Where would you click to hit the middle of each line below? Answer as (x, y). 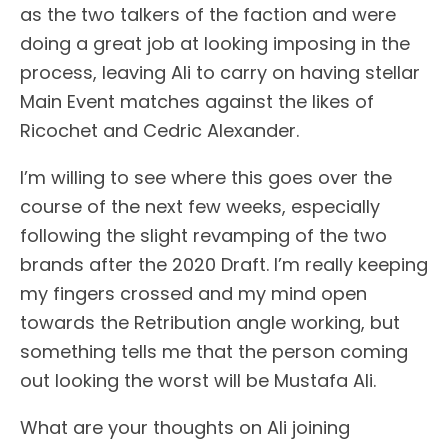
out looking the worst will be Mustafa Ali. (198, 380)
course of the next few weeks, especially (200, 206)
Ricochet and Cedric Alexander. (159, 130)
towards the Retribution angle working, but (210, 322)
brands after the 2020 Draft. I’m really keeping (224, 264)
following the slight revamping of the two (203, 235)
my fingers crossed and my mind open (193, 293)
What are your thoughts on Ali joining (185, 427)
